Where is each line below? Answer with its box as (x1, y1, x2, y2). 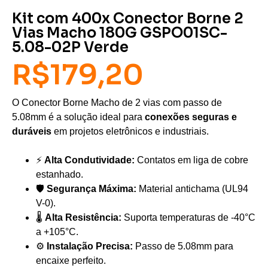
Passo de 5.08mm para (133, 240, 233, 251)
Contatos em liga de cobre (135, 154, 248, 165)
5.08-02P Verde (12, 38, 129, 56)
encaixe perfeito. (36, 255, 106, 266)
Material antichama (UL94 (136, 183, 248, 194)
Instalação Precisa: (47, 240, 133, 251)
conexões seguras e (145, 111, 237, 122)
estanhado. (36, 169, 83, 179)
